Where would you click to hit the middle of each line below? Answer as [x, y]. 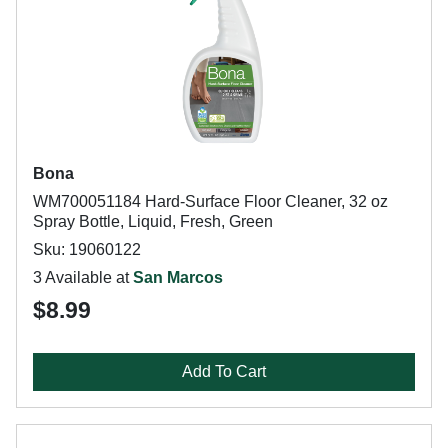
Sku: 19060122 [87, 249]
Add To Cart [224, 371]
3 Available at [83, 277]
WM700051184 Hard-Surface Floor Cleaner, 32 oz [210, 201]
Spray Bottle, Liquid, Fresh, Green [153, 221]
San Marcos [178, 277]
